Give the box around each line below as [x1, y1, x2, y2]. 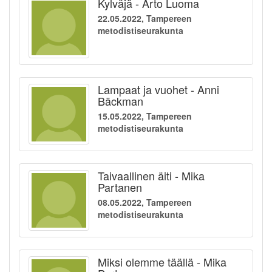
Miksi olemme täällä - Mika [98, 254, 226, 270]
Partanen [98, 179, 142, 195]
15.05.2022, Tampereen [98, 110, 192, 123]
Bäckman [98, 93, 143, 109]
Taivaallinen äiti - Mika [98, 168, 205, 184]
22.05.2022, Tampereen [98, 12, 192, 25]
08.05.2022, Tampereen [98, 196, 192, 209]
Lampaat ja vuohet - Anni [98, 81, 219, 98]
